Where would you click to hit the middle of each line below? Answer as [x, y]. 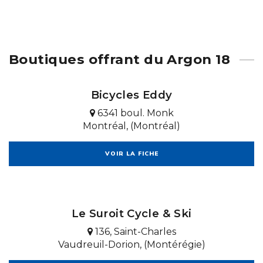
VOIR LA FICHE [131, 153]
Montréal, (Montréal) [131, 126]
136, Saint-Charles [134, 231]
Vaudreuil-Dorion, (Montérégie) [131, 244]
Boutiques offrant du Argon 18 [120, 59]
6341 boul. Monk [134, 113]
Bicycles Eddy [131, 95]
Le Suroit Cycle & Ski [131, 213]
